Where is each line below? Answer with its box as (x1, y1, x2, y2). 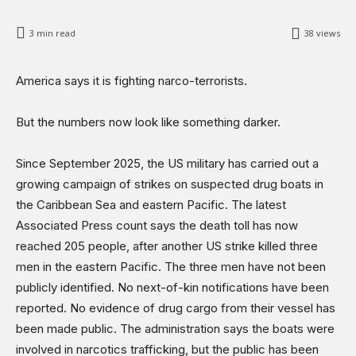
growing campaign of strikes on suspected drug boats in (16, 176, 323, 192)
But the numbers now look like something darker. (16, 114, 281, 130)
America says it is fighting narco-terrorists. (16, 72, 247, 88)
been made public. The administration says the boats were (16, 320, 335, 336)
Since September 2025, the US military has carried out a (16, 155, 319, 171)
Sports (24, 32, 66, 51)
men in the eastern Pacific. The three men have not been (16, 258, 326, 274)
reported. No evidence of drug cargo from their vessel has (16, 300, 335, 315)
